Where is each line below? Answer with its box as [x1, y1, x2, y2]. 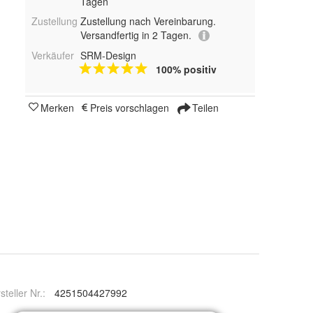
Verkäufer [31, 48, 74, 63]
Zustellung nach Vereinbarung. [80, 14, 216, 28]
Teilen [189, 101, 219, 115]
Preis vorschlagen [90, 101, 169, 115]
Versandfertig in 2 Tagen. [80, 28, 191, 42]
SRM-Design [80, 48, 136, 63]
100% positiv [155, 62, 217, 77]
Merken [41, 101, 74, 115]
